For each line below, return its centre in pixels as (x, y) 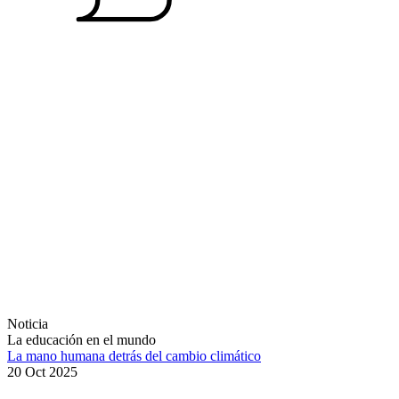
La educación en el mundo (81, 340)
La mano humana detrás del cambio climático (134, 356)
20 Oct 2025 (42, 372)
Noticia (28, 324)
